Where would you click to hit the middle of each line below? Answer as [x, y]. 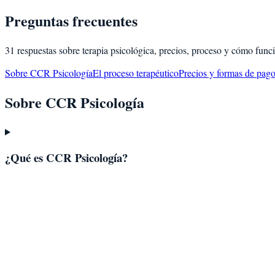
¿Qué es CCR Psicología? [66, 158]
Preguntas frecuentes [71, 20]
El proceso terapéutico [136, 72]
